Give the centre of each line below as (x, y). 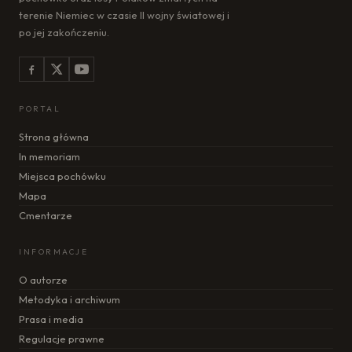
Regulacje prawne (62, 339)
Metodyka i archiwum (70, 299)
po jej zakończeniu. (64, 32)
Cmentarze (46, 215)
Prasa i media (51, 319)
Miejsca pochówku (62, 176)
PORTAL (40, 109)
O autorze (43, 280)
